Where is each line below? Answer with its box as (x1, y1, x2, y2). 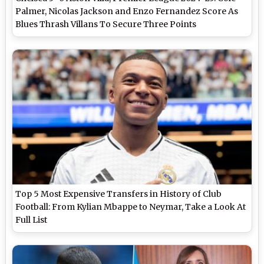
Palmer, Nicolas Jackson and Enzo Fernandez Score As (15, 6, 239, 17)
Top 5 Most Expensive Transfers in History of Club (15, 188, 222, 199)
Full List (15, 214, 48, 225)
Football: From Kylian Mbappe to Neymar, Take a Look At (15, 201, 246, 212)
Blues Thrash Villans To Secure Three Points (15, 19, 197, 30)
